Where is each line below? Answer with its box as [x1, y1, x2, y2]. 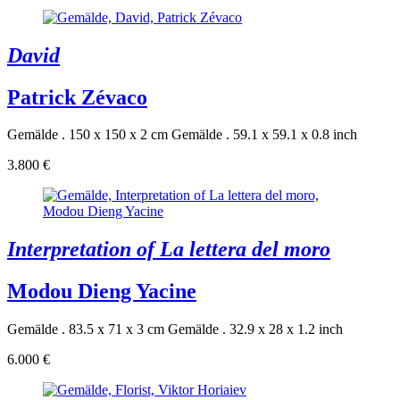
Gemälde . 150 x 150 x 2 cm [7, 127, 168, 143]
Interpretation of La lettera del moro [7, 237, 330, 262]
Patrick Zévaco [7, 85, 147, 109]
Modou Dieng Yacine [7, 279, 196, 304]
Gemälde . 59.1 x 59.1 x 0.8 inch [171, 127, 357, 143]
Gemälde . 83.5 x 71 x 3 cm [7, 321, 164, 337]
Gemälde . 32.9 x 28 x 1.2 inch [168, 321, 343, 337]
